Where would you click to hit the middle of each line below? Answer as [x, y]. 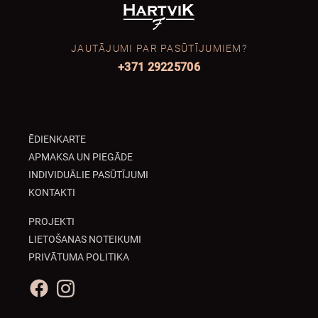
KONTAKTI [52, 192]
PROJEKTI [51, 221]
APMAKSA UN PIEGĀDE [81, 157]
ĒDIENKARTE [57, 139]
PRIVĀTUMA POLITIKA [79, 257]
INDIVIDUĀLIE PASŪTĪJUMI [88, 175]
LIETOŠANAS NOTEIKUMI [85, 239]
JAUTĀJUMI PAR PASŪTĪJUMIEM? [159, 48]
